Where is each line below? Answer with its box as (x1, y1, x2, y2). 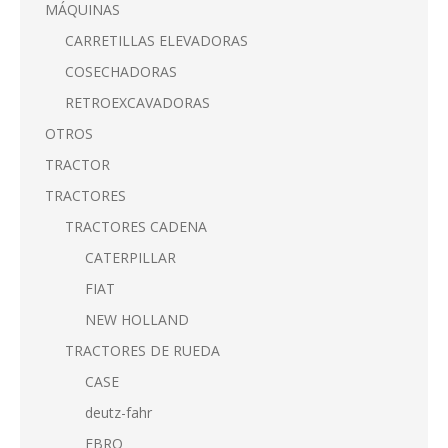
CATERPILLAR (85, 248, 176, 267)
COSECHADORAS (65, 62, 177, 81)
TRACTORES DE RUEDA (65, 341, 220, 360)
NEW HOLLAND (85, 310, 189, 329)
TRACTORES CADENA (65, 217, 207, 236)
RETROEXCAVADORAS (65, 93, 210, 112)
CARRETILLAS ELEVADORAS (65, 31, 248, 50)
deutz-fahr (85, 403, 152, 422)
